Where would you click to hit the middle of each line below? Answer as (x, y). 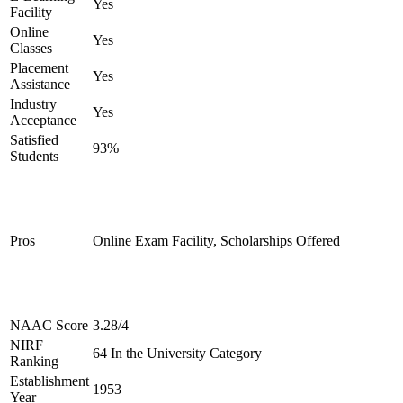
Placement (39, 68)
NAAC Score (49, 325)
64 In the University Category (177, 353)
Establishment (49, 381)
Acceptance (43, 120)
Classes (31, 48)
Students (34, 156)
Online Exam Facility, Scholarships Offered (216, 241)
